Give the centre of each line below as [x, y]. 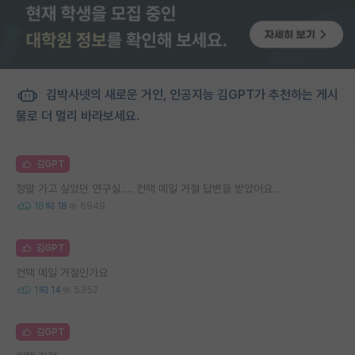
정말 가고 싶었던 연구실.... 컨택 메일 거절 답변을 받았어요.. [147, 188]
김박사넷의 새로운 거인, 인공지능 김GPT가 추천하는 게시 [191, 94]
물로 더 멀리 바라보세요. [78, 116]
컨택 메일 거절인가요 [62, 272]
